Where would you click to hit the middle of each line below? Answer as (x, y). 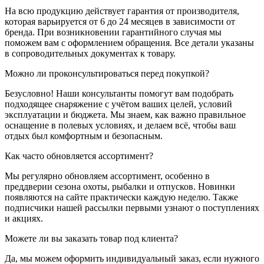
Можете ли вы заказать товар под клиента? (91, 238)
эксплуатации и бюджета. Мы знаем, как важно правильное (125, 114)
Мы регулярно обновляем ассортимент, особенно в (107, 176)
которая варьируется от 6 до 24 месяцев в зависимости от (120, 21)
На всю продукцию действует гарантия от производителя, (122, 11)
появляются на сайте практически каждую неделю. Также (121, 197)
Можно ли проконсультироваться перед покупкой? (107, 73)
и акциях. (24, 218)
